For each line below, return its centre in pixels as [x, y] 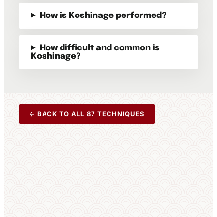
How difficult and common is [100, 48]
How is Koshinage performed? [103, 16]
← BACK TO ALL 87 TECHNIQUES [87, 114]
